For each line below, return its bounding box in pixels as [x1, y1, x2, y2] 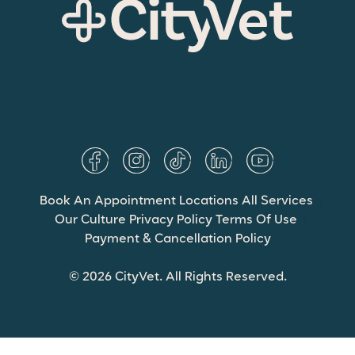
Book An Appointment [39, 194, 176, 208]
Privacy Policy [129, 213, 212, 227]
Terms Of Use [216, 213, 297, 227]
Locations [178, 194, 239, 208]
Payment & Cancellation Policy [84, 232, 271, 246]
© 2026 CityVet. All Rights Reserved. [68, 270, 287, 284]
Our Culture [55, 213, 126, 227]
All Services [241, 194, 313, 208]
